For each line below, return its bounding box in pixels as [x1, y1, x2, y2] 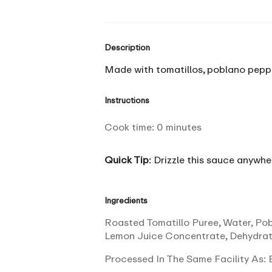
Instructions [104, 95, 149, 105]
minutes [166, 120, 202, 133]
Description [104, 42, 150, 52]
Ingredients [104, 195, 148, 205]
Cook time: [104, 120, 157, 133]
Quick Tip [104, 153, 149, 166]
